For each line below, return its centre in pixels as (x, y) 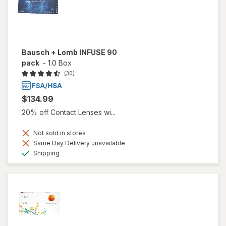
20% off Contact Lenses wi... (69, 112)
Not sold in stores (59, 133)
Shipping (46, 153)
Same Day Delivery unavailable (78, 143)
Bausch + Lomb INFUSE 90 (69, 52)
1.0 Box (60, 63)
